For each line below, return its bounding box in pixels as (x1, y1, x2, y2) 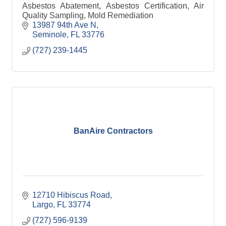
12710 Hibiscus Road (32, 190, 110, 199)
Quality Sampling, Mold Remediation (22, 11, 153, 20)
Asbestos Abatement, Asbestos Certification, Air (22, 1, 204, 10)
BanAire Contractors (73, 127, 153, 136)
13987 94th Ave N (32, 20, 96, 29)
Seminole (32, 30, 67, 39)
